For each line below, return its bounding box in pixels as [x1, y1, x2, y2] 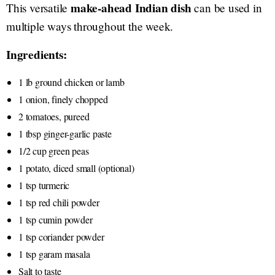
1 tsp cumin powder [18, 212, 93, 226]
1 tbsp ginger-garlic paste [18, 126, 112, 140]
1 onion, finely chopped [18, 92, 108, 106]
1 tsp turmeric [18, 178, 70, 192]
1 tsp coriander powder [18, 230, 104, 243]
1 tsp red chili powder [18, 195, 99, 209]
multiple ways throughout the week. [6, 18, 174, 34]
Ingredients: [6, 45, 67, 63]
